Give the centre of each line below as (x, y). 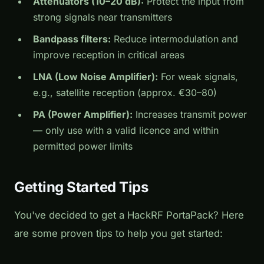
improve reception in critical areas (109, 55)
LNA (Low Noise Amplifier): (95, 77)
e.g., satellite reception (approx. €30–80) (125, 93)
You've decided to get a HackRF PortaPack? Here (129, 215)
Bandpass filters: (72, 39)
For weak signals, (198, 77)
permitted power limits (83, 146)
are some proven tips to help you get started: (118, 234)
